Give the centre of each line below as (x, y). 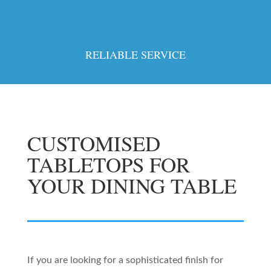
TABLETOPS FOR (108, 165)
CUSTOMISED (93, 143)
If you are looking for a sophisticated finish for (125, 260)
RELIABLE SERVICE (135, 55)
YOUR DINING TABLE (132, 186)
